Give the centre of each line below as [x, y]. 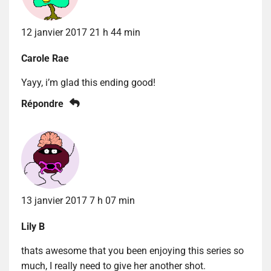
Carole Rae [45, 58]
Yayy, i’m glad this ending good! [88, 82]
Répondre [42, 103]
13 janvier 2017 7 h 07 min [78, 200]
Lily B [33, 226]
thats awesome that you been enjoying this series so [132, 250]
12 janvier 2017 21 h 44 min [81, 32]
